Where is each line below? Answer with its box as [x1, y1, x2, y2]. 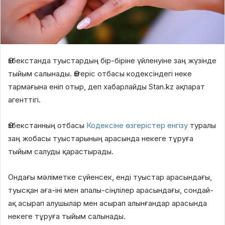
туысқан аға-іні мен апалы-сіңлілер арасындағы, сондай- [8, 185, 213, 195]
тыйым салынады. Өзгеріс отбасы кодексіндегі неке [8, 68, 192, 78]
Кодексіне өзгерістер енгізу [86, 120, 188, 130]
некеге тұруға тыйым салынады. [8, 211, 126, 221]
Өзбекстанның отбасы [8, 120, 86, 130]
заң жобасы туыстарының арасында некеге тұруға [8, 133, 193, 143]
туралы [188, 120, 216, 130]
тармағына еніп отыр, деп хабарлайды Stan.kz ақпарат [8, 81, 205, 91]
